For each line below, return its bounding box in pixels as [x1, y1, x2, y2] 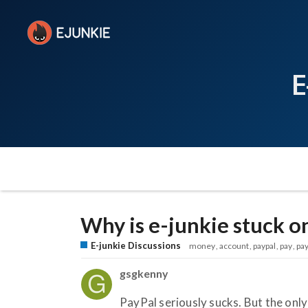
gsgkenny [120, 266, 168, 280]
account [219, 240, 249, 251]
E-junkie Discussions [91, 239, 181, 251]
